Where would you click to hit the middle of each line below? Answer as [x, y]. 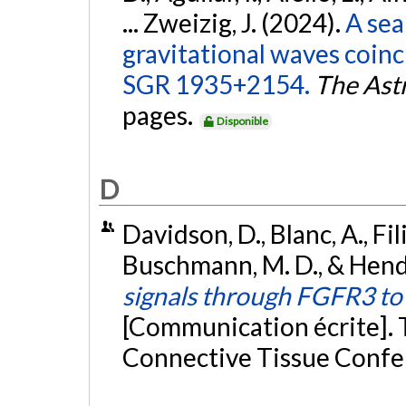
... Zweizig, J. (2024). [233, 23]
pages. [159, 116]
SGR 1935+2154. [216, 85]
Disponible [243, 121]
